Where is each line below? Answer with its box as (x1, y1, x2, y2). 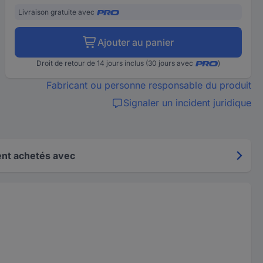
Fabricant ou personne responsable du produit (46, 79, 251, 91)
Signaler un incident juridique (123, 97, 251, 109)
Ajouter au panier (97, 36, 174, 48)
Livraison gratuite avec (18, 8, 95, 16)
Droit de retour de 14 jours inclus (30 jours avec (36, 59, 194, 68)
